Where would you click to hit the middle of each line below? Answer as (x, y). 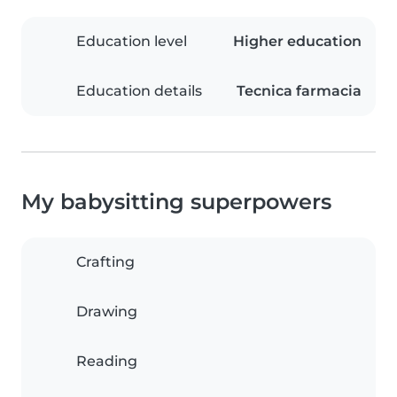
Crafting (105, 262)
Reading (107, 362)
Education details (139, 91)
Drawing (107, 312)
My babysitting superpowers (176, 202)
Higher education (297, 42)
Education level (132, 42)
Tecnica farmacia (299, 91)
